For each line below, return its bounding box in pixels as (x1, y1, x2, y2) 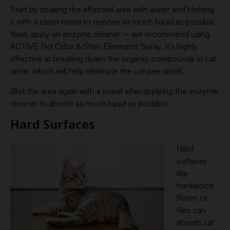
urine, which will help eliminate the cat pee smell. (10, 66, 183, 76)
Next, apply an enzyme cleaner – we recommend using (10, 29, 210, 39)
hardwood (177, 180, 214, 190)
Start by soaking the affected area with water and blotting (10, 4, 215, 14)
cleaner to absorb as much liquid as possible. (10, 98, 169, 108)
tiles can (177, 205, 206, 215)
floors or (177, 193, 207, 203)
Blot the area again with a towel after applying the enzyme (10, 86, 218, 96)
